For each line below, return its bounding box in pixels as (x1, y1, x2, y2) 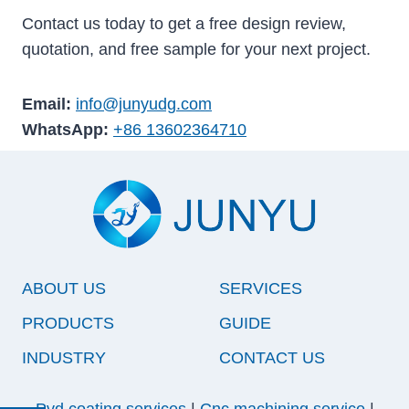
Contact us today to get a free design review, (22, 15, 346, 34)
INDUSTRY (22, 349, 106, 368)
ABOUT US (22, 279, 106, 299)
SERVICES (219, 279, 302, 299)
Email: (22, 95, 71, 114)
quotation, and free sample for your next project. (22, 40, 371, 59)
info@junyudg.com (76, 95, 212, 114)
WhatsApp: (22, 121, 113, 140)
